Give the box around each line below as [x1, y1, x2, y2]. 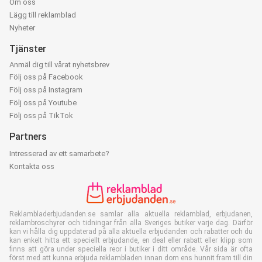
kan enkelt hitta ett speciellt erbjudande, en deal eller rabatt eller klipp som [9, 236, 253, 245]
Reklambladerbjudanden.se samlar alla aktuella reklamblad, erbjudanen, [9, 210, 253, 219]
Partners [9, 131, 47, 143]
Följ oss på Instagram [9, 85, 82, 95]
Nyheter [9, 23, 35, 33]
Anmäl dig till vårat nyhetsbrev [9, 60, 109, 70]
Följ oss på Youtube [9, 98, 77, 108]
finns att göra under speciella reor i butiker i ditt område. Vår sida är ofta [9, 245, 253, 254]
